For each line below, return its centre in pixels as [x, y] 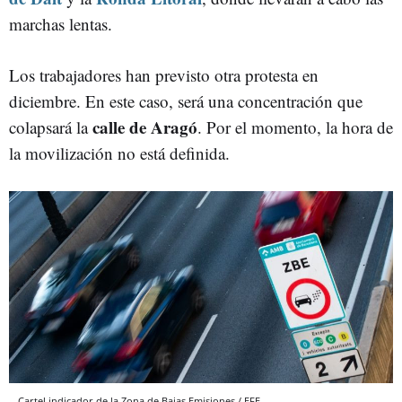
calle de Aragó [145, 127]
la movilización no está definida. [119, 153]
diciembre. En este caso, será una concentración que [186, 101]
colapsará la [51, 127]
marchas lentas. [61, 24]
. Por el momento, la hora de [295, 127]
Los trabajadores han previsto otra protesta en [164, 75]
